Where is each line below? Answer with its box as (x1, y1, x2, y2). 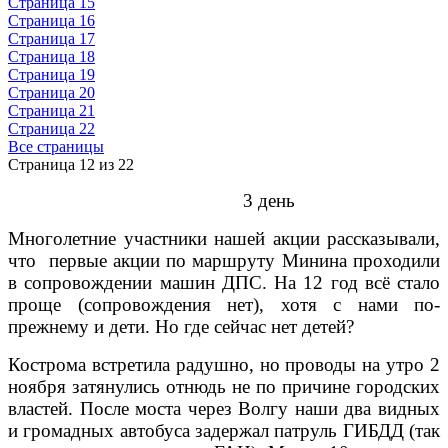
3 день (8, 189, 295, 211)
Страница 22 (8, 119, 95, 137)
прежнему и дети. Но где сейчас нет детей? (8, 315, 354, 337)
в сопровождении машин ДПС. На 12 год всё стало (8, 271, 440, 293)
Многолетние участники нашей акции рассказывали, (8, 227, 440, 249)
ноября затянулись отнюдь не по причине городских (8, 375, 440, 397)
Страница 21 (8, 101, 95, 119)
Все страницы (8, 137, 104, 155)
